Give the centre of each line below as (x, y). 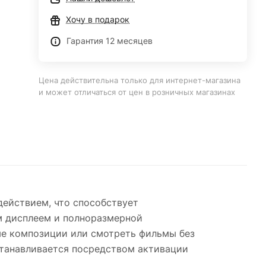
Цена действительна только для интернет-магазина (140, 80)
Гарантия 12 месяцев (110, 41)
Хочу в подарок (98, 19)
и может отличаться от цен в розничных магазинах (137, 92)
